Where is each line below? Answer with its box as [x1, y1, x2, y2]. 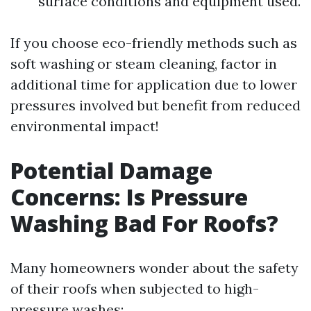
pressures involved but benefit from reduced [10, 96, 301, 114]
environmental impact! [10, 117, 159, 135]
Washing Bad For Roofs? [10, 208, 278, 238]
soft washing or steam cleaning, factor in [10, 54, 277, 72]
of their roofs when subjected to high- [10, 279, 259, 297]
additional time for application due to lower [10, 75, 297, 93]
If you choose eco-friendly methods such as [10, 33, 297, 51]
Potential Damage [10, 155, 212, 185]
